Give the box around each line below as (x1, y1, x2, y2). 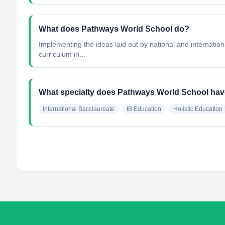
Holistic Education (173, 105, 222, 113)
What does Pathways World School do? (39, 25, 189, 33)
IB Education (127, 105, 161, 113)
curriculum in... (39, 50, 85, 58)
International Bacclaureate (43, 105, 115, 113)
